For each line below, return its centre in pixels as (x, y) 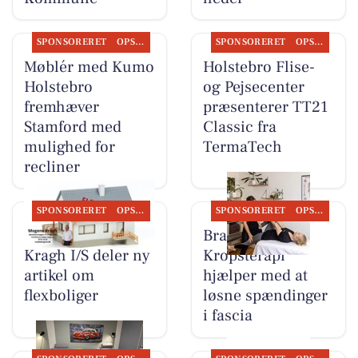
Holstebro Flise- (259, 67)
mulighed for (69, 147)
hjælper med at (255, 275)
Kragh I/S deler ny (87, 255)
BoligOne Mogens (86, 235)
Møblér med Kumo (89, 67)
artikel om (59, 275)
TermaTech (242, 147)
